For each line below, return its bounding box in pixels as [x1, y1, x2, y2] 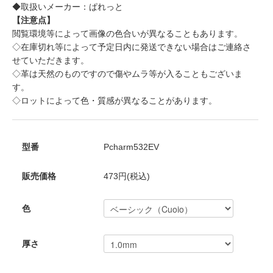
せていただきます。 [12, 55, 89, 65]
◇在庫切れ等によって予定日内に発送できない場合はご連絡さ [12, 41, 251, 52]
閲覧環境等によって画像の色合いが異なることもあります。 [12, 28, 243, 38]
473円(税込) [103, 171, 150, 181]
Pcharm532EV [103, 141, 159, 152]
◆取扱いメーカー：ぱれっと [12, 1, 123, 12]
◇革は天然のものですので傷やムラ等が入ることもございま [12, 68, 243, 79]
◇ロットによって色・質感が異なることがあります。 [12, 95, 217, 105]
